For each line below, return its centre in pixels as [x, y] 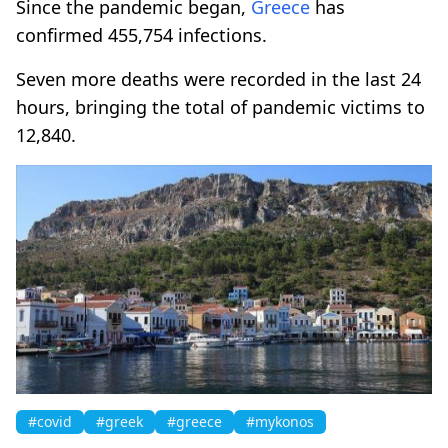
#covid [50, 421]
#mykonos [280, 421]
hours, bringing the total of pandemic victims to [220, 106]
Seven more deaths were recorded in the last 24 [218, 78]
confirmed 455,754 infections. [141, 34]
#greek [119, 421]
